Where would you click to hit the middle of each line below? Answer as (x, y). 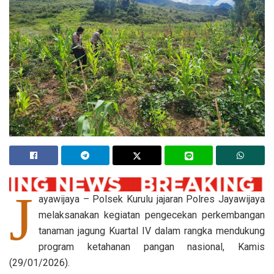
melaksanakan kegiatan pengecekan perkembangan (152, 215)
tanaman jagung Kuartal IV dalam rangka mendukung (152, 231)
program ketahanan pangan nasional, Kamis (152, 247)
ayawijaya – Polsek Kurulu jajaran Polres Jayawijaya (152, 199)
